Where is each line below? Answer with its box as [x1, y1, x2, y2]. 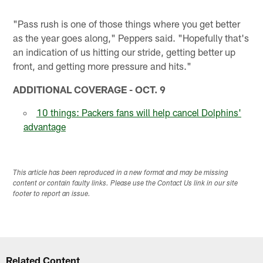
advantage [23, 120, 66, 132]
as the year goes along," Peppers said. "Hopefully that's [13, 31, 249, 43]
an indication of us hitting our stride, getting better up [13, 45, 236, 58]
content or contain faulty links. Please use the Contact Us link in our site [13, 180, 238, 187]
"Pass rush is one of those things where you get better [13, 17, 241, 29]
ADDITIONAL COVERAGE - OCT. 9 [13, 83, 166, 95]
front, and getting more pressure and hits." [13, 59, 192, 72]
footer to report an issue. [13, 190, 91, 198]
